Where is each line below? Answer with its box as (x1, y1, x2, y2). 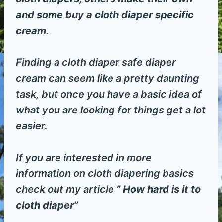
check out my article (16, 183, 116, 195)
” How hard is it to (116, 183, 201, 195)
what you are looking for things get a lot (16, 104, 206, 116)
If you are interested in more (16, 151, 152, 164)
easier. (16, 119, 48, 132)
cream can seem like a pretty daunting (16, 72, 199, 84)
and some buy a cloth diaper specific (16, 8, 194, 21)
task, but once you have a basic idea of (16, 88, 202, 100)
